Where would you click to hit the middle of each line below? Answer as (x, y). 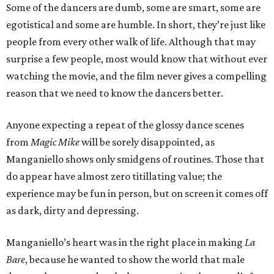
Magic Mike (55, 142)
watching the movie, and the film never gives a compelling (136, 76)
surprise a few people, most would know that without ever (137, 59)
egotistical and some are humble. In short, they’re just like (136, 24)
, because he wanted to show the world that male (135, 259)
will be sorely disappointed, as (147, 142)
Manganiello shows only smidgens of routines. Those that (135, 159)
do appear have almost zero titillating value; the (114, 176)
